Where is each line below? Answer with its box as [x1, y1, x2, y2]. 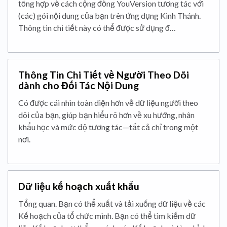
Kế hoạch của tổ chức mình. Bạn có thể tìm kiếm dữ [18, 211, 196, 221]
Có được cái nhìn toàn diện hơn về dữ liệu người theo [18, 98, 198, 108]
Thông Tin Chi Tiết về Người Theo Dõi [18, 69, 189, 81]
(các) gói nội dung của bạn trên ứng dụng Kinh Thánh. [18, 11, 201, 21]
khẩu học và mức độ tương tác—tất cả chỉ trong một [18, 122, 198, 132]
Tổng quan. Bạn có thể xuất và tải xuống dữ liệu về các [18, 199, 206, 209]
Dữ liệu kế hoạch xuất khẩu [18, 180, 139, 193]
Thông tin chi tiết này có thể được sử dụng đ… [18, 23, 176, 33]
